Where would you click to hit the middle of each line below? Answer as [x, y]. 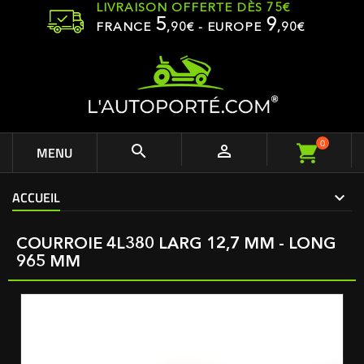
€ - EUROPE [226, 28]
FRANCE [126, 28]
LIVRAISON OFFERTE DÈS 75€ [193, 9]
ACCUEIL [36, 197]
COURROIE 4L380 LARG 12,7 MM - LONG [176, 245]
